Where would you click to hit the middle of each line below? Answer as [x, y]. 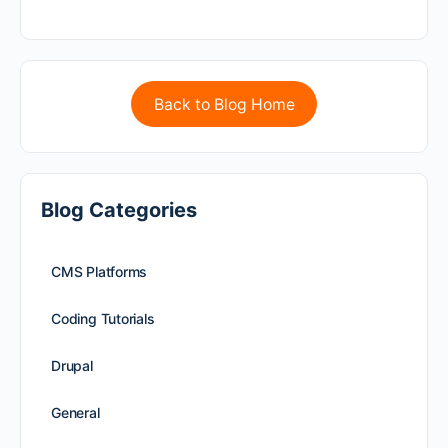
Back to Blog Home [224, 104]
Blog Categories [119, 210]
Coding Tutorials [103, 319]
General [75, 413]
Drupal [72, 366]
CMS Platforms [99, 272]
